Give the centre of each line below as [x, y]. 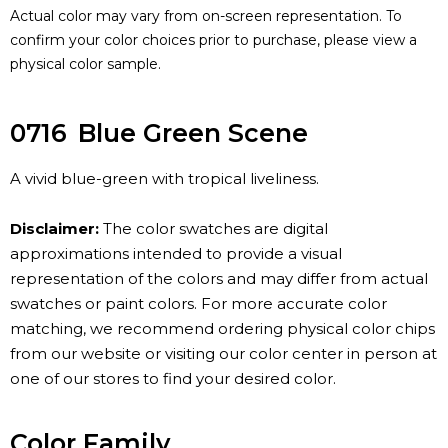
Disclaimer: [54, 229]
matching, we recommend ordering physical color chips [222, 329]
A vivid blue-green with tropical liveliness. [164, 179]
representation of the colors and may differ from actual [219, 279]
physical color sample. [85, 64]
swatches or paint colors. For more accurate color [198, 304]
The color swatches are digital [213, 229]
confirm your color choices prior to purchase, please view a [213, 40]
